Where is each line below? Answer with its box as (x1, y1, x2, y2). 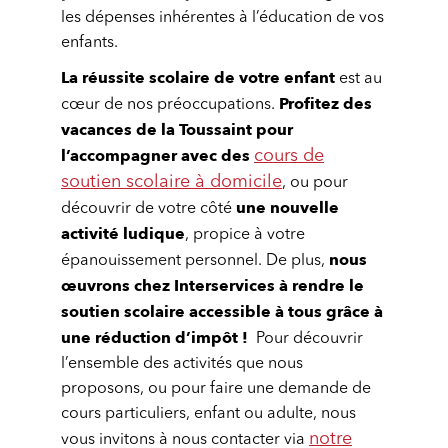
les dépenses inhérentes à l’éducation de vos (61, 10, 384, 26)
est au (335, 71, 382, 87)
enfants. (61, 35, 118, 51)
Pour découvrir (252, 331, 363, 347)
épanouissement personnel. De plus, (61, 253, 329, 269)
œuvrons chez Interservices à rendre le (61, 275, 364, 297)
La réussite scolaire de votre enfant (61, 67, 335, 89)
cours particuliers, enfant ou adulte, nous (61, 406, 356, 422)
